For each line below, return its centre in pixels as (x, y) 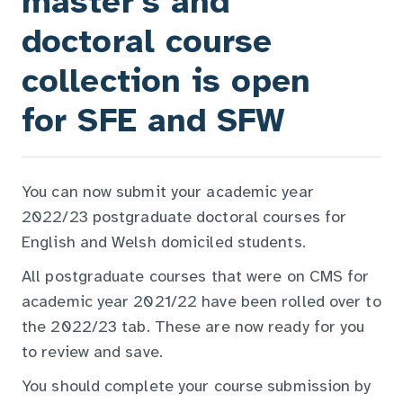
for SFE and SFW (154, 122)
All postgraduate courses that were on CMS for (196, 278)
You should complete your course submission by (197, 387)
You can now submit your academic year (168, 193)
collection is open (166, 83)
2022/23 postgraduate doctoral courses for (184, 218)
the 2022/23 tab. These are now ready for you (193, 328)
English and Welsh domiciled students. (164, 243)
